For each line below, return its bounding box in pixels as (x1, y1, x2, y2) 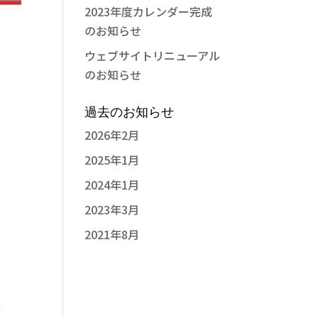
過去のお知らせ (84, 105, 175, 119)
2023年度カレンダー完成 (84, 3, 213, 20)
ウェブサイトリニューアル (84, 47, 221, 64)
